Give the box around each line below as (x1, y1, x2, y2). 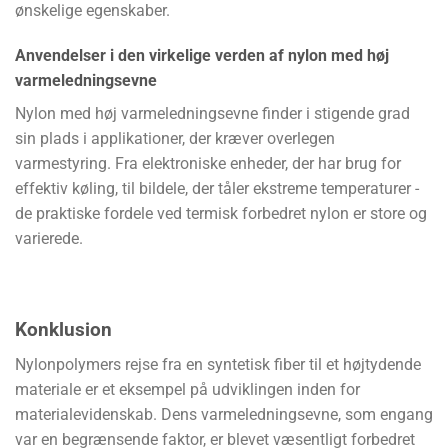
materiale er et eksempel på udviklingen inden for (15, 379, 360, 399)
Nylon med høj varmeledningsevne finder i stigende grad (15, 104, 410, 124)
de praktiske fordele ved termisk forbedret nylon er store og (15, 204, 427, 224)
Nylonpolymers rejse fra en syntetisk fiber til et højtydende (15, 354, 421, 374)
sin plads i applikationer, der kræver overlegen (15, 129, 335, 149)
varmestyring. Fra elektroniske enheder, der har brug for (15, 154, 401, 174)
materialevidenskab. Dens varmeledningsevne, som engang (15, 404, 433, 424)
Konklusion (15, 318, 112, 342)
